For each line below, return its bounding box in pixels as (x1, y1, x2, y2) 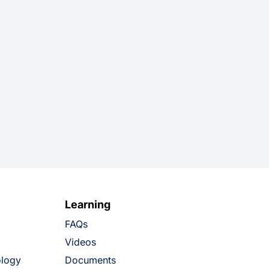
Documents (64, 254, 116, 267)
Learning (64, 198, 110, 211)
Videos (64, 236, 96, 249)
